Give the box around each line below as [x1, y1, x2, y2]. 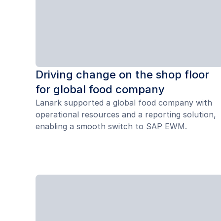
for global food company [36, 82, 165, 96]
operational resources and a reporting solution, [36, 109, 216, 119]
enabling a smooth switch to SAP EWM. [36, 121, 187, 131]
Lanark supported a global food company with [36, 97, 212, 108]
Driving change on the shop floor [36, 68, 209, 81]
